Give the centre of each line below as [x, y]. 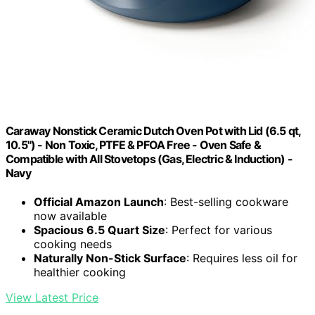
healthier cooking [80, 272]
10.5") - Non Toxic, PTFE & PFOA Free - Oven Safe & [134, 145]
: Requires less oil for [242, 258]
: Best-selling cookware [226, 202]
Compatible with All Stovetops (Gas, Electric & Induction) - [149, 159]
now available [70, 216]
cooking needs [73, 244]
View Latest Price [52, 298]
